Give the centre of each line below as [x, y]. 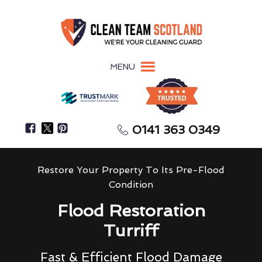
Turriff [131, 230]
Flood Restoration [131, 210]
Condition [131, 184]
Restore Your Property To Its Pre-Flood [131, 170]
